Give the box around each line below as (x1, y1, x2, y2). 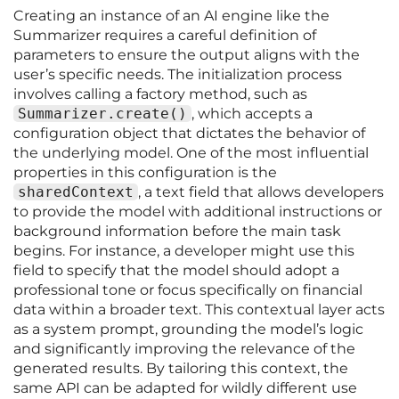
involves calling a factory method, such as (13, 85, 307, 103)
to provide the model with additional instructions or (13, 203, 382, 221)
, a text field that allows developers (138, 183, 384, 201)
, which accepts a (191, 105, 313, 123)
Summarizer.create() (18, 105, 187, 123)
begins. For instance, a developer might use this (13, 242, 354, 260)
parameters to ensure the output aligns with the (13, 46, 360, 64)
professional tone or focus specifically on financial (13, 281, 362, 299)
